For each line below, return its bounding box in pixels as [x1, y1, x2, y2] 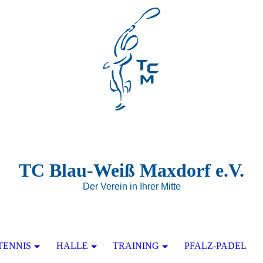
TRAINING [113, 241, 160, 251]
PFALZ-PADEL [184, 241, 247, 251]
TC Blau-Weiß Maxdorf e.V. [19, 160, 244, 181]
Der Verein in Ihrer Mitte [82, 181, 181, 191]
